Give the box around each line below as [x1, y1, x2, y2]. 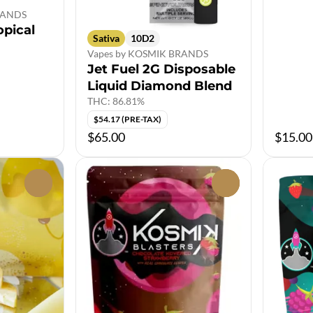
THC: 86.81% [87, 94, 145, 107]
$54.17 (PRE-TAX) [94, 113, 161, 124]
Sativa [93, 31, 119, 44]
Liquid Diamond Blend [87, 78, 232, 94]
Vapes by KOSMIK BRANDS [87, 47, 208, 59]
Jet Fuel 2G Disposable [87, 61, 235, 77]
